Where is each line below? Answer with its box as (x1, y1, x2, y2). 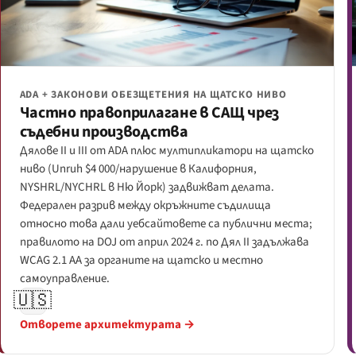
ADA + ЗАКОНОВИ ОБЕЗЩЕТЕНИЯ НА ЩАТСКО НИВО (19, 87, 287, 103)
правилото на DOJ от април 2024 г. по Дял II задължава (19, 234, 309, 251)
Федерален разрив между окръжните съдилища (19, 197, 271, 215)
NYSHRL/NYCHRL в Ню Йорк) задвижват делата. (19, 179, 274, 196)
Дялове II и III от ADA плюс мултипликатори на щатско (19, 142, 314, 160)
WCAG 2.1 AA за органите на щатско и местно (19, 252, 263, 269)
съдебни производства (19, 121, 188, 144)
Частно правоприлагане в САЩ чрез (19, 102, 280, 125)
